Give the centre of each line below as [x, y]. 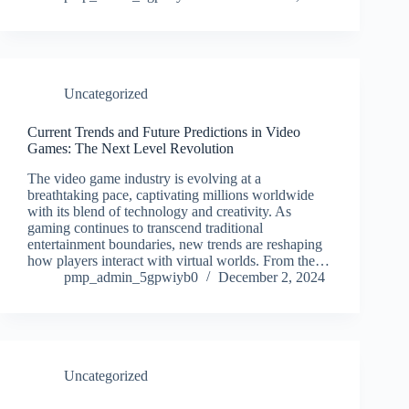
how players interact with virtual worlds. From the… [178, 261]
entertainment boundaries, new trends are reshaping [175, 245]
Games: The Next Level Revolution [131, 149]
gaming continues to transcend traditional [145, 228]
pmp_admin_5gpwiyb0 [131, 278]
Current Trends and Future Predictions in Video [164, 132]
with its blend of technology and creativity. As [159, 212]
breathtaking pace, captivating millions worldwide [171, 195]
